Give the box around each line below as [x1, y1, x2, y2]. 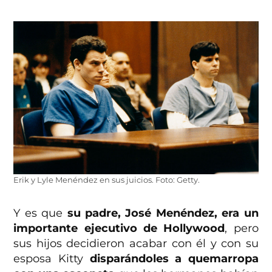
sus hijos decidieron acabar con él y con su [13, 237, 259, 251]
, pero [225, 222, 259, 236]
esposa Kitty [13, 252, 90, 266]
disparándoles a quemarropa [89, 252, 259, 266]
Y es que [13, 206, 67, 220]
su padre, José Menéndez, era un [67, 206, 259, 220]
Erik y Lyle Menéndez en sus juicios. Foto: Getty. [13, 175, 200, 185]
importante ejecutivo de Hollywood [13, 222, 225, 236]
